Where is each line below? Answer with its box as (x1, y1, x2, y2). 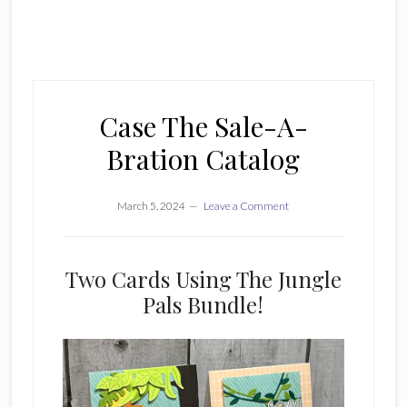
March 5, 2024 (117, 199, 186, 213)
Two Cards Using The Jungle (65, 264, 342, 293)
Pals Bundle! (143, 290, 264, 319)
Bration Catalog (106, 141, 301, 177)
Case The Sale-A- (98, 108, 308, 144)
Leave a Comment (203, 199, 290, 213)
